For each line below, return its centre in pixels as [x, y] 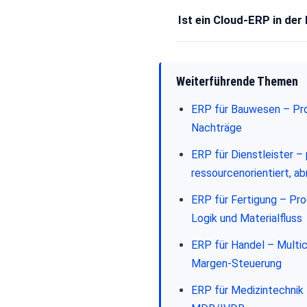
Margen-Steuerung [236, 263]
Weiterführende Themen [237, 81]
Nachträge [217, 127]
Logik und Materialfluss [247, 218]
